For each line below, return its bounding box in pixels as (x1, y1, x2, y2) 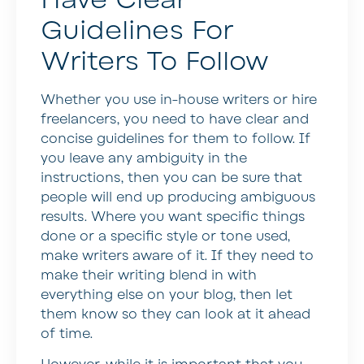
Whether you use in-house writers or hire (41, 90, 317, 109)
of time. (41, 324, 93, 343)
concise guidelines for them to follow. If (41, 129, 310, 148)
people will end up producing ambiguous (41, 188, 315, 206)
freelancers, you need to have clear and (41, 110, 309, 128)
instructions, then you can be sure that (41, 168, 302, 187)
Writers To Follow (41, 43, 269, 79)
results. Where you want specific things (41, 207, 305, 226)
